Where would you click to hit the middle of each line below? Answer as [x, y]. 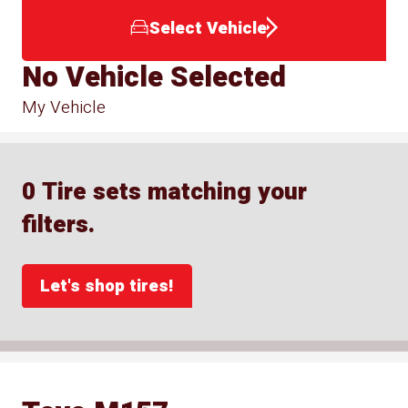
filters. [59, 225]
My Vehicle [64, 107]
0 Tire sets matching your [165, 192]
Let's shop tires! [107, 286]
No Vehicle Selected [154, 77]
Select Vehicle [208, 28]
